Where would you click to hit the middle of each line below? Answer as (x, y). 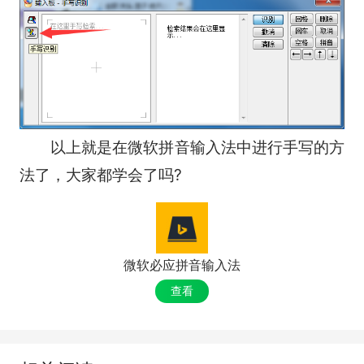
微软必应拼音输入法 (182, 266)
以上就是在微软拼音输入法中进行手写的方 (182, 147)
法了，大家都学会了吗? (100, 175)
